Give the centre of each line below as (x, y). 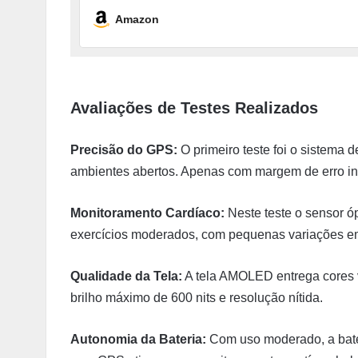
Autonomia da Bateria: (138, 340)
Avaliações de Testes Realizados (194, 108)
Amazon (137, 19)
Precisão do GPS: (124, 150)
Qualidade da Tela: (126, 276)
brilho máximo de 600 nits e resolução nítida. (197, 298)
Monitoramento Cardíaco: (147, 213)
